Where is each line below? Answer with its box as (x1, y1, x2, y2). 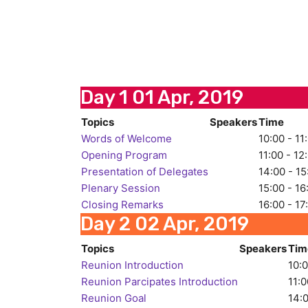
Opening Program (81, 148, 167, 162)
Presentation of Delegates (81, 165, 208, 178)
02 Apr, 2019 (135, 212, 249, 235)
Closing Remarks (81, 198, 164, 211)
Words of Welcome (81, 132, 172, 145)
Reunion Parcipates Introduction (81, 275, 238, 288)
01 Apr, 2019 (132, 86, 243, 109)
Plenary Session (81, 181, 160, 195)
